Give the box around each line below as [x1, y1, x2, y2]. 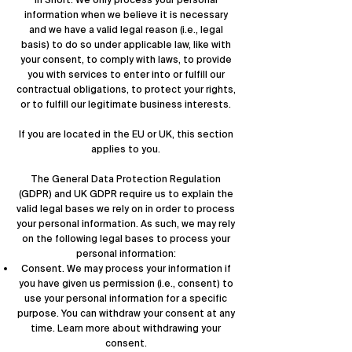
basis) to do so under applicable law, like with [20, 38, 231, 51]
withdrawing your [143, 322, 221, 335]
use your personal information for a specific [24, 292, 227, 305]
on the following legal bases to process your [21, 233, 230, 245]
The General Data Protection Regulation [31, 173, 221, 185]
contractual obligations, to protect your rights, [16, 83, 236, 96]
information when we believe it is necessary [24, 9, 228, 21]
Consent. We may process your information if [20, 262, 231, 275]
